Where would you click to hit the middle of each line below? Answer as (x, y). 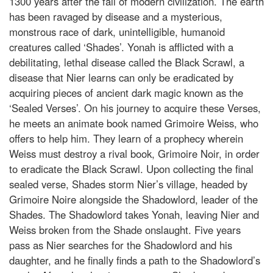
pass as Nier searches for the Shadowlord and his (121, 245)
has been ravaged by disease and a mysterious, (116, 16)
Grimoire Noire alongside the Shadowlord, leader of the (133, 199)
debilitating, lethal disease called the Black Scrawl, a (127, 62)
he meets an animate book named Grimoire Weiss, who (134, 123)
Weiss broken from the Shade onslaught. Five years (125, 229)
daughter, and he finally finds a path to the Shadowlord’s (135, 260)
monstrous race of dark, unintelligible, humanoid (117, 31)
